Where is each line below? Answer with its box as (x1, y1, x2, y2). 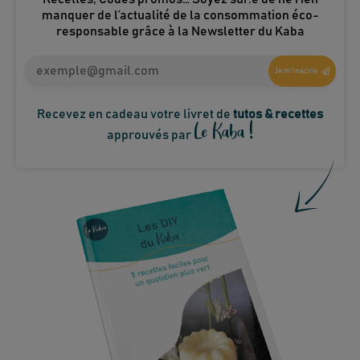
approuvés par (107, 128, 191, 141)
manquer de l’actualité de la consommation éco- (41, 8, 319, 22)
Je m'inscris (274, 67, 317, 76)
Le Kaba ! (194, 117, 253, 143)
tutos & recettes (233, 107, 323, 121)
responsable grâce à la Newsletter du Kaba (55, 24, 305, 38)
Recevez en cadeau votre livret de (37, 107, 231, 121)
